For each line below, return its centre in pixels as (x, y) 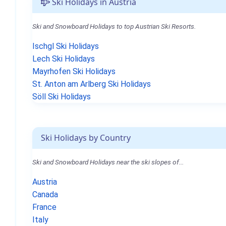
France (44, 207)
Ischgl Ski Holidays (66, 46)
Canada (45, 194)
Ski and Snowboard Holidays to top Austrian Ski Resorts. (114, 26)
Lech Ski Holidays (64, 59)
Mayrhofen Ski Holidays (74, 71)
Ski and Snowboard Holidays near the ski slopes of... (108, 162)
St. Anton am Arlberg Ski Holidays (92, 84)
